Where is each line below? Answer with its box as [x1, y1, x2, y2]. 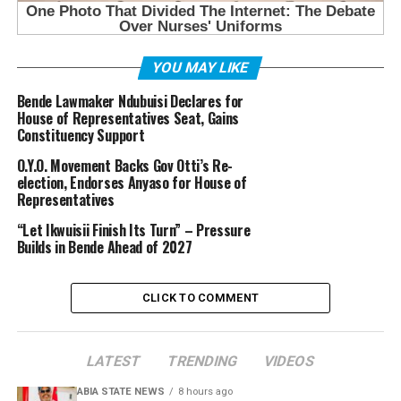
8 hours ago [177, 386, 233, 398]
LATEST [84, 353, 143, 371]
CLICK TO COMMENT [141, 291, 260, 305]
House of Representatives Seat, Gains [16, 107, 240, 130]
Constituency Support [16, 124, 145, 147]
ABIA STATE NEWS [76, 386, 165, 398]
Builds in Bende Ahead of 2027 [16, 236, 192, 259]
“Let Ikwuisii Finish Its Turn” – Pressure [16, 219, 251, 242]
